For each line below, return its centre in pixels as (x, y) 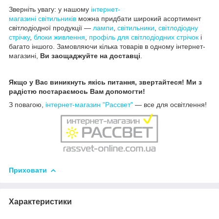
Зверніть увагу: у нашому (50, 10)
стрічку (19, 37)
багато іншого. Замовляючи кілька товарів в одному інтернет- (107, 47)
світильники (136, 28)
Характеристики (40, 201)
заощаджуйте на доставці (96, 56)
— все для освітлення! (170, 105)
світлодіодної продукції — (51, 28)
